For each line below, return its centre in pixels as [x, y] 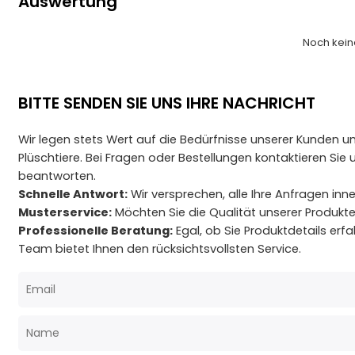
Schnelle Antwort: [73, 195]
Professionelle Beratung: [96, 231]
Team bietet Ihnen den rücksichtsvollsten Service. [160, 249]
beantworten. [57, 176]
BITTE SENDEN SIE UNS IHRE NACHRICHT [167, 103]
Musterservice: [65, 213]
